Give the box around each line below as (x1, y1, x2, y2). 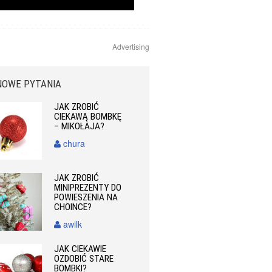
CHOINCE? (54, 202, 92, 213)
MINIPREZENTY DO (54, 182, 122, 194)
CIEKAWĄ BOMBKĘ (54, 111, 122, 122)
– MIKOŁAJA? (54, 121, 105, 132)
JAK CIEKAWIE (54, 243, 107, 255)
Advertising (112, 41, 149, 52)
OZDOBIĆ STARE (54, 253, 114, 265)
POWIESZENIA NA (54, 192, 118, 203)
